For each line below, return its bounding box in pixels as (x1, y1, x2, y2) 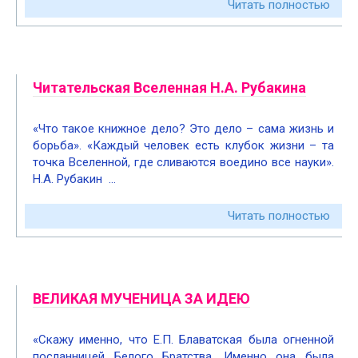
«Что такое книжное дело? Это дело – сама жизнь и (33, 121, 334, 136)
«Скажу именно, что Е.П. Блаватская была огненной (33, 332, 334, 347)
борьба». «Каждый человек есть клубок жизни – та (33, 138, 334, 153)
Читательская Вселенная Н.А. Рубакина (33, 79, 306, 96)
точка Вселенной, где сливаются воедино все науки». (33, 155, 334, 169)
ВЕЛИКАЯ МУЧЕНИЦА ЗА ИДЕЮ (33, 290, 250, 307)
